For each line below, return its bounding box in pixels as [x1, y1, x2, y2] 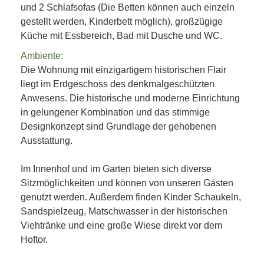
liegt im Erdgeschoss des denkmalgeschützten [21, 78, 214, 89]
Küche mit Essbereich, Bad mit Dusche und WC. [21, 30, 222, 41]
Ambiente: [21, 50, 63, 61]
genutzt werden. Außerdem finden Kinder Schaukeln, [21, 192, 241, 202]
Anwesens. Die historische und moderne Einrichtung [21, 93, 240, 103]
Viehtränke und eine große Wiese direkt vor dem [21, 220, 222, 230]
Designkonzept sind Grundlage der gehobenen [21, 121, 216, 131]
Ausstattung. [21, 135, 72, 146]
